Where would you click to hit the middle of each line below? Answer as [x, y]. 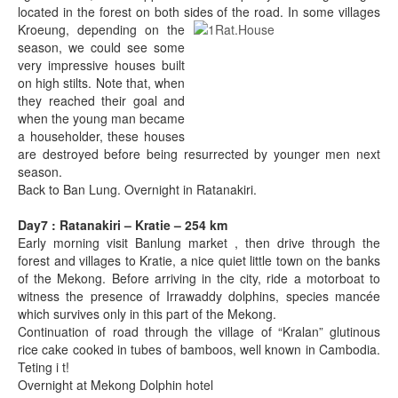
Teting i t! [44, 367]
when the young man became [101, 118]
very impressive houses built [101, 65]
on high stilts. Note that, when [101, 83]
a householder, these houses [101, 136]
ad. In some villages [323, 12]
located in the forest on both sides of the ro [142, 12]
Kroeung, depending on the [101, 29]
